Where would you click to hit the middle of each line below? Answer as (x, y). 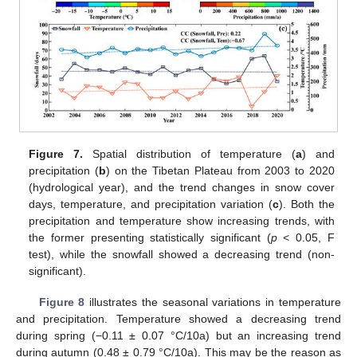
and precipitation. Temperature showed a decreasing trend (178, 318)
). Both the (306, 204)
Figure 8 (62, 302)
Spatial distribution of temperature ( (189, 154)
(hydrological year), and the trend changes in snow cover (182, 188)
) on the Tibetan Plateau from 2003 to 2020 (220, 171)
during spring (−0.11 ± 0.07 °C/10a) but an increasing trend (178, 335)
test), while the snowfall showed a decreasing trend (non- (182, 255)
